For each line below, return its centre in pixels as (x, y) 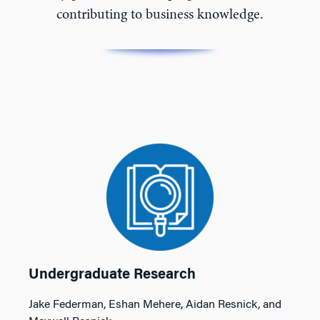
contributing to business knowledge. (160, 15)
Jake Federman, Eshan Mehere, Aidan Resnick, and (155, 305)
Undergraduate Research (112, 275)
